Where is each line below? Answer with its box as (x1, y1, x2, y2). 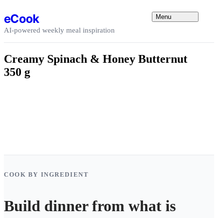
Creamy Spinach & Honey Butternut (4, 52, 187, 65)
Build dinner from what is (4, 197, 176, 215)
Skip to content (3, 3, 50, 12)
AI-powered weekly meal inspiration (4, 26, 115, 34)
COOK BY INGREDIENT (4, 170, 89, 178)
